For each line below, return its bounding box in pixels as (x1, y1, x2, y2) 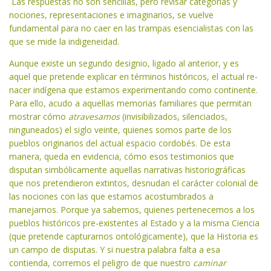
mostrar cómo (9, 111, 68, 123)
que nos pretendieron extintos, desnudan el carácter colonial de (9, 177, 258, 189)
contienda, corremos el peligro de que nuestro (9, 257, 193, 269)
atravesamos (68, 111, 120, 123)
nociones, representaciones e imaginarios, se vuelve (9, 9, 214, 21)
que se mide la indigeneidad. (9, 36, 119, 48)
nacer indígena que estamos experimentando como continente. (9, 84, 258, 96)
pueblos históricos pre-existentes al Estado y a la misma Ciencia (9, 217, 260, 229)
